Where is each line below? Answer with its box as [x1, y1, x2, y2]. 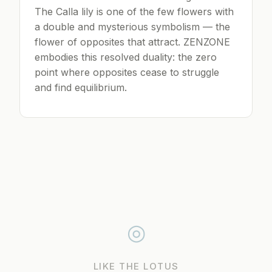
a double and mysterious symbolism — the [35, 21, 230, 33]
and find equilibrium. [35, 81, 127, 94]
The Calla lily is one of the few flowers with [35, 5, 234, 18]
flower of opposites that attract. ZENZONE [35, 36, 230, 49]
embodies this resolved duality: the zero [35, 51, 217, 64]
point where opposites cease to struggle [35, 66, 219, 79]
